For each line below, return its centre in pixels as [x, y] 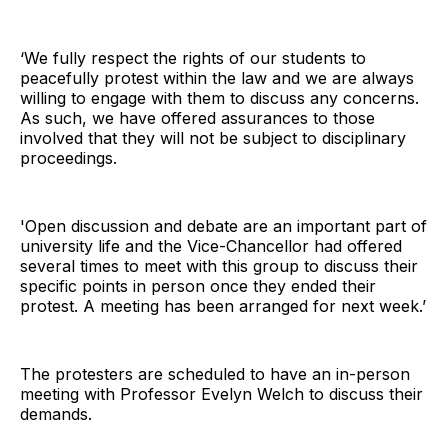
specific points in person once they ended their [198, 286]
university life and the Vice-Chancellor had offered [211, 246]
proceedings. [68, 158]
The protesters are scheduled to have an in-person [215, 374]
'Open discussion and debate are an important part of [223, 226]
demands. [56, 414]
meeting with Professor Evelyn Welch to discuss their [221, 394]
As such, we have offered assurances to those [197, 118]
